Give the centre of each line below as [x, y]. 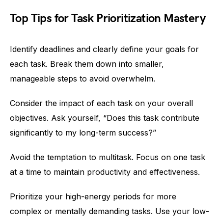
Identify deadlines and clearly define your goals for [104, 49]
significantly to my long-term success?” [83, 133]
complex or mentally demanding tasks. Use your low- [110, 211]
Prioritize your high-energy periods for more [93, 196]
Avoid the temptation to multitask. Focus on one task [108, 157]
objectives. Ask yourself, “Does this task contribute [105, 118]
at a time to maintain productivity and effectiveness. [105, 172]
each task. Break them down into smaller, [87, 64]
